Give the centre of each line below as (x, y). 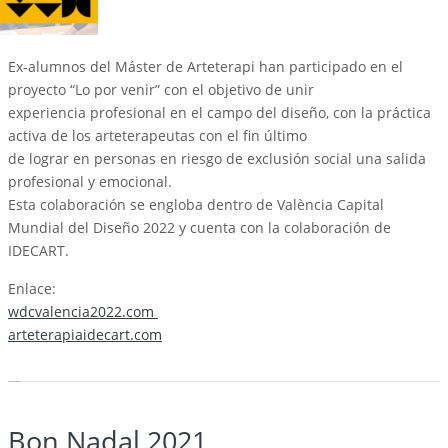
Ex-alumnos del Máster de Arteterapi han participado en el (205, 67)
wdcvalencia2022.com (83, 312)
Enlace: (32, 289)
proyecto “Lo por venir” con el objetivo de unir (161, 90)
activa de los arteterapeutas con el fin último (157, 136)
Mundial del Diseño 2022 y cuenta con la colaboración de (199, 228)
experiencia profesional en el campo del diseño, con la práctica (219, 113)
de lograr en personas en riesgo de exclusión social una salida (217, 159)
